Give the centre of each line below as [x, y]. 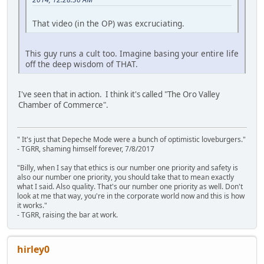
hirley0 [33, 249]
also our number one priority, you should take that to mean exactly [126, 177]
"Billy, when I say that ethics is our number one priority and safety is [128, 167]
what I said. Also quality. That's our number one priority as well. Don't [130, 186]
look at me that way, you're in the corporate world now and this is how [131, 196]
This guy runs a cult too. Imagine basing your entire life [132, 53]
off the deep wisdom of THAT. [82, 64]
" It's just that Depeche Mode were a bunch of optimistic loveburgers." [131, 139]
